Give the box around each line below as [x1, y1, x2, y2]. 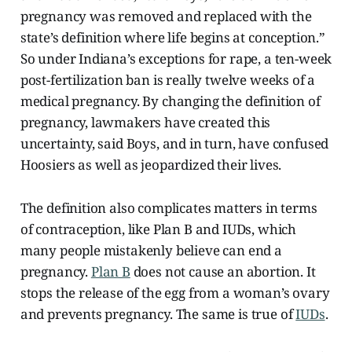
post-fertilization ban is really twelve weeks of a [20, 70, 316, 89]
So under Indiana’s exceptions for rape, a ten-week [20, 49, 332, 68]
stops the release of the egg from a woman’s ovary [20, 283, 330, 302]
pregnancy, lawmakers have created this [20, 112, 271, 131]
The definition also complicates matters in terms [20, 198, 317, 217]
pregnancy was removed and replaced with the [20, 6, 312, 25]
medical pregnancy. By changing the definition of [20, 91, 321, 110]
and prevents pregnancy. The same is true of [20, 304, 296, 323]
